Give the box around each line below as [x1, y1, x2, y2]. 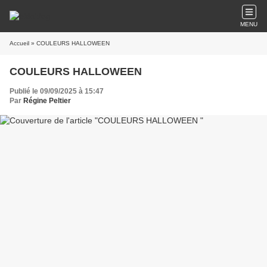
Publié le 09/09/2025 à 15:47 [10, 87, 104, 95]
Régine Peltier [23, 97, 71, 105]
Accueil [10, 40, 29, 46]
